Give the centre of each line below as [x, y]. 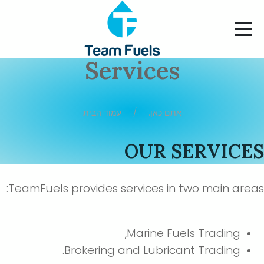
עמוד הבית [108, 113]
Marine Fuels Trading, [189, 233]
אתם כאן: [169, 113]
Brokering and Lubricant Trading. [158, 250]
